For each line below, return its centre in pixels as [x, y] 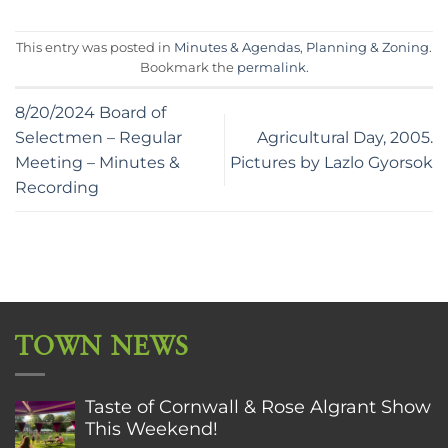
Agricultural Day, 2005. [345, 137]
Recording [57, 187]
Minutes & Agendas [237, 47]
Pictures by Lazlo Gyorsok [331, 162]
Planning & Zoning [367, 47]
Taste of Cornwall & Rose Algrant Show [258, 406]
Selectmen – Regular [98, 137]
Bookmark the [188, 67]
